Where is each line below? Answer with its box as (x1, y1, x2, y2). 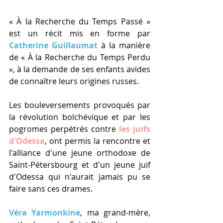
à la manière (101, 40, 150, 51)
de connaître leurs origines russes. (9, 76, 139, 87)
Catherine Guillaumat (9, 40, 101, 51)
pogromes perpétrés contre (9, 123, 119, 135)
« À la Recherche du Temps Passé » (9, 16, 150, 27)
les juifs (119, 123, 150, 135)
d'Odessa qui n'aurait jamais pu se (9, 171, 150, 183)
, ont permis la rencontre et (45, 135, 150, 147)
